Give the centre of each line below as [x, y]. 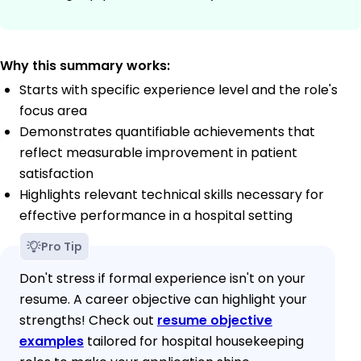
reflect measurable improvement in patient [158, 153]
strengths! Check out [88, 321]
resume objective [215, 321]
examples [52, 342]
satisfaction [56, 174]
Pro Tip [62, 247]
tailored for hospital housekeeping [194, 342]
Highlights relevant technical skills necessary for [172, 195]
